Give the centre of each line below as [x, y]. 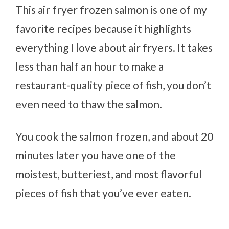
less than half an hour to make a [90, 66]
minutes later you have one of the [96, 155]
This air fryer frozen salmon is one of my [111, 9]
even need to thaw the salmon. [89, 104]
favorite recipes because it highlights [104, 28]
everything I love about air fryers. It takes [114, 47]
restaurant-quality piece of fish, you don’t [113, 85]
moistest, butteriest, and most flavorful [109, 174]
